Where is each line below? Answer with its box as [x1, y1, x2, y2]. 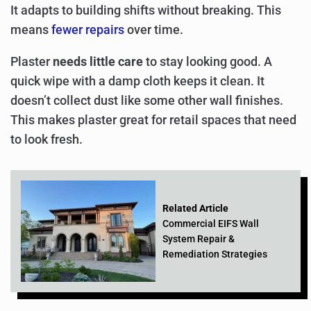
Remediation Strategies [162, 248, 267, 260]
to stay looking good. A [143, 54, 272, 69]
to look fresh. [10, 132, 83, 146]
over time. [124, 23, 183, 37]
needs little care [53, 54, 143, 69]
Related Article [162, 202, 228, 214]
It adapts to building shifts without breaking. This [10, 3, 281, 18]
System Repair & [162, 233, 235, 244]
